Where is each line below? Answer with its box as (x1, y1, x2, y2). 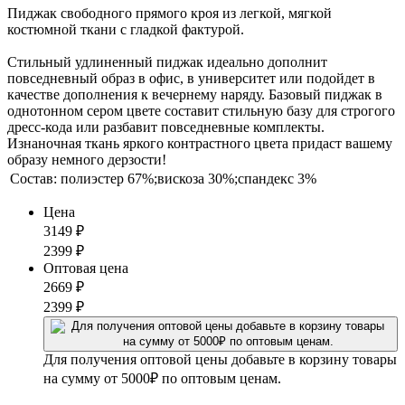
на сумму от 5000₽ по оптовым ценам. (43, 370, 281, 386)
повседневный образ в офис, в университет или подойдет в (7, 70, 375, 86)
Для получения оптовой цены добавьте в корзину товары (43, 351, 397, 367)
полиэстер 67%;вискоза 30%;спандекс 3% (61, 170, 316, 186)
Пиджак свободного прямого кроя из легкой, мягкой (7, 5, 332, 21)
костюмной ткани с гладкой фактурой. (7, 21, 244, 37)
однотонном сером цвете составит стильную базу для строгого (7, 102, 395, 118)
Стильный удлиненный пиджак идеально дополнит (7, 53, 327, 70)
